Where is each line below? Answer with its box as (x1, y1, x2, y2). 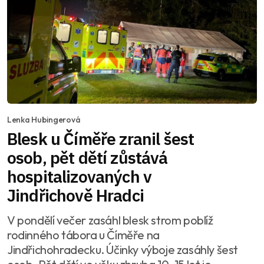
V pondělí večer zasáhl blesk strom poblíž (7, 213, 213, 228)
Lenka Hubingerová (7, 114, 81, 126)
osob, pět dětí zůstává (7, 147, 168, 169)
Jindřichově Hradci (7, 184, 144, 207)
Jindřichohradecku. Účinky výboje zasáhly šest (7, 242, 238, 258)
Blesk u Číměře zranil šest (7, 128, 194, 150)
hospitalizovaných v (7, 166, 152, 188)
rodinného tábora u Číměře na (7, 227, 160, 243)
